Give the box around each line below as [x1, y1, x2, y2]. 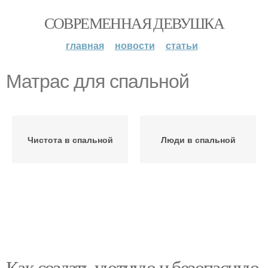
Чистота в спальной [27, 133, 113, 145]
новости [114, 38, 155, 52]
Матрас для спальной [6, 71, 189, 92]
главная [65, 38, 104, 52]
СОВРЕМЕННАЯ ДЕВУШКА [44, 13, 224, 33]
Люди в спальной [160, 133, 236, 145]
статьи [165, 38, 198, 52]
